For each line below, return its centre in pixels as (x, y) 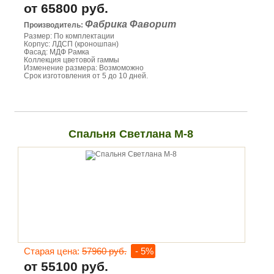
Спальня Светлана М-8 (131, 134)
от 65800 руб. (66, 8)
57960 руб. (104, 251)
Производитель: (54, 25)
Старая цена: (53, 251)
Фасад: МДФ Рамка (57, 52)
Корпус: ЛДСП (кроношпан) (71, 44)
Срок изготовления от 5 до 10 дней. (86, 76)
